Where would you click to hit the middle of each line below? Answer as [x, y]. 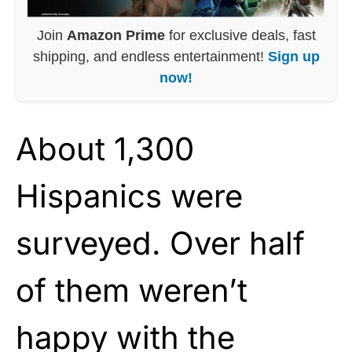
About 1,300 [105, 148]
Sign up [293, 56]
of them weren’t [132, 290]
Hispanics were [129, 196]
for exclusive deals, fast [240, 35]
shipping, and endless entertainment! [150, 56]
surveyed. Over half [160, 243]
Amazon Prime [115, 35]
